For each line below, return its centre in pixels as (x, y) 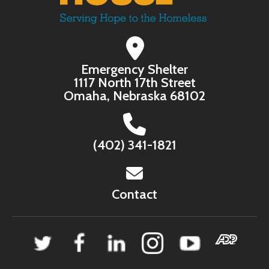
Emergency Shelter (134, 70)
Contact (134, 195)
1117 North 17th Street (134, 83)
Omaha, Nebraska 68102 (134, 96)
